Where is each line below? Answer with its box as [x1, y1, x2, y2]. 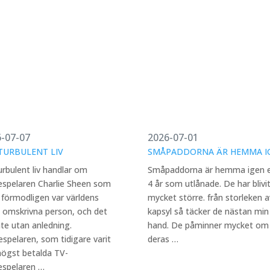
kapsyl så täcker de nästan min [147, 206, 269, 217]
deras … [147, 233, 178, 245]
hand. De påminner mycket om [147, 219, 269, 231]
